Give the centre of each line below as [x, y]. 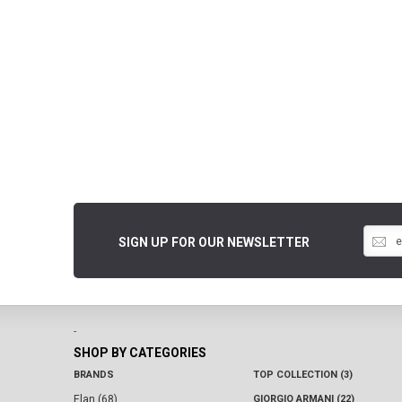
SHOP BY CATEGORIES [140, 353]
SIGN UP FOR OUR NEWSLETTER [214, 243]
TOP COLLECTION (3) [303, 375]
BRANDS [94, 375]
